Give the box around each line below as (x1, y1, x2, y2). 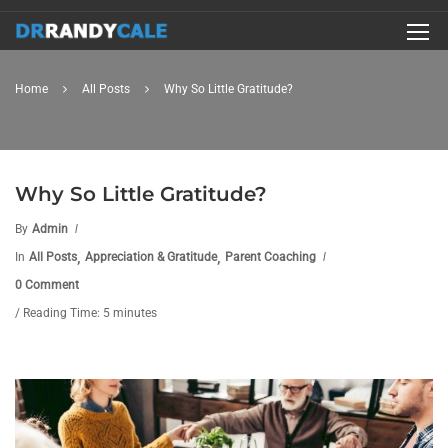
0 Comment (15, 278, 79, 292)
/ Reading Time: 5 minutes (15, 306, 157, 320)
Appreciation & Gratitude (85, 250, 217, 264)
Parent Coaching (225, 250, 316, 264)
